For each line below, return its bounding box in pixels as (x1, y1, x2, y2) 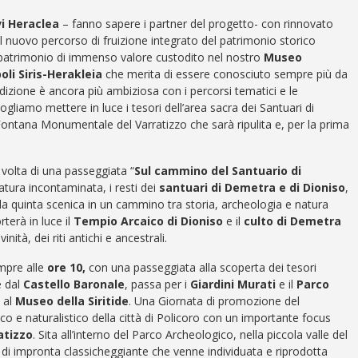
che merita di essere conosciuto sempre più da (102, 66, 348, 82)
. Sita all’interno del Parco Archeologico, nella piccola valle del (33, 326, 348, 342)
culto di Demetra (244, 213, 341, 229)
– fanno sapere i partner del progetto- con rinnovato (59, 15, 333, 31)
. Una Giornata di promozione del (129, 292, 300, 308)
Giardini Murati (190, 276, 276, 292)
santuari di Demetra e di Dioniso (159, 179, 345, 195)
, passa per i (125, 276, 190, 292)
